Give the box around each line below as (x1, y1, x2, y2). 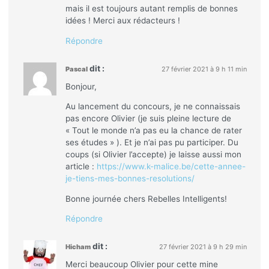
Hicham (65, 243, 91, 252)
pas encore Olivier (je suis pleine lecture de (65, 113, 231, 124)
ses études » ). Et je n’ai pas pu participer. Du (65, 138, 238, 148)
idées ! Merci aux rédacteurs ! (65, 16, 180, 25)
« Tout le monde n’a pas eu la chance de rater (65, 125, 242, 136)
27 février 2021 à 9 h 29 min (159, 243, 247, 252)
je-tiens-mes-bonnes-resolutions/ (65, 174, 195, 184)
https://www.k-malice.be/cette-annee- (96, 162, 246, 172)
